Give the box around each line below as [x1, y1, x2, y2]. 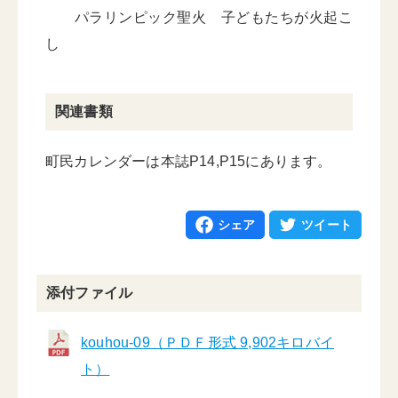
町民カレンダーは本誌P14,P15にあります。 [45, 154, 332, 169]
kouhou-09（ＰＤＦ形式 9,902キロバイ [81, 335, 334, 350]
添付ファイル [46, 285, 133, 300]
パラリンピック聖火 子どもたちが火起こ [45, 10, 353, 25]
